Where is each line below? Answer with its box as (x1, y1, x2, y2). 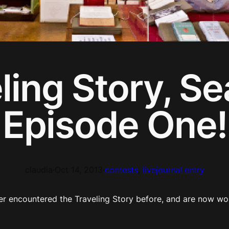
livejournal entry (142, 164, 204, 175)
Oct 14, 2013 (54, 164, 103, 175)
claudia (25, 164, 53, 175)
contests (104, 164, 138, 175)
